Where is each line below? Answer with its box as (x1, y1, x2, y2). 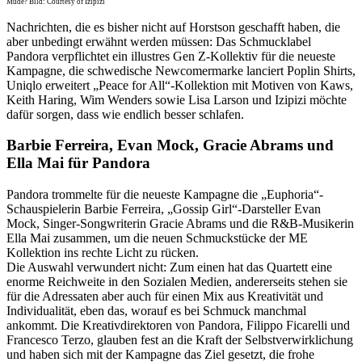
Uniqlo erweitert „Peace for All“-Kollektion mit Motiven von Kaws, (6, 78, 353, 92)
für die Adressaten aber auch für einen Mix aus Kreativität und (6, 289, 323, 304)
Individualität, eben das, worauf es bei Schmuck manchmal (6, 304, 306, 318)
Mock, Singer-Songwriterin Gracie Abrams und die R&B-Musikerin (6, 217, 354, 231)
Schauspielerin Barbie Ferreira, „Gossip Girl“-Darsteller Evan (6, 202, 321, 217)
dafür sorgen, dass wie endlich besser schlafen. (6, 107, 244, 121)
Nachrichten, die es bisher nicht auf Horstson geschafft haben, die (6, 19, 340, 34)
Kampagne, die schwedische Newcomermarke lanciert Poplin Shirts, (6, 63, 356, 78)
